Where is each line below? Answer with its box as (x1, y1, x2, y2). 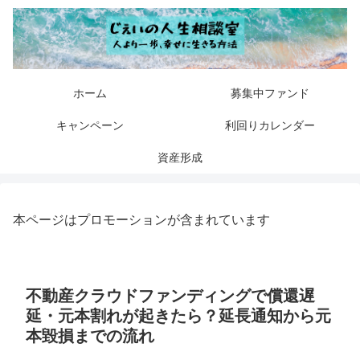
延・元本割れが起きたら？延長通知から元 (26, 307, 331, 325)
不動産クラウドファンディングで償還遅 (26, 287, 315, 305)
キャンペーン (56, 119, 124, 133)
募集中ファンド (231, 87, 309, 100)
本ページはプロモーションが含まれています (13, 213, 270, 227)
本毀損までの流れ (26, 327, 154, 346)
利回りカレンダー (225, 119, 315, 133)
